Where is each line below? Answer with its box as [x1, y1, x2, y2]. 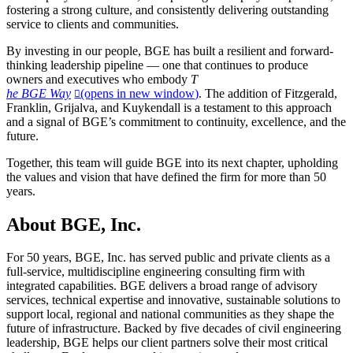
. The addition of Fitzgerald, [199, 86, 338, 100]
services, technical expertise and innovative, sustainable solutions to [6, 293, 340, 307]
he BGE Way [6, 86, 71, 100]
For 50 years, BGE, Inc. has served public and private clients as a [6, 251, 330, 265]
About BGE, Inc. [6, 214, 141, 235]
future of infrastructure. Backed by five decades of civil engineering [6, 321, 341, 336]
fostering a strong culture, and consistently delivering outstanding [6, 2, 329, 17]
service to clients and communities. [6, 17, 185, 31]
